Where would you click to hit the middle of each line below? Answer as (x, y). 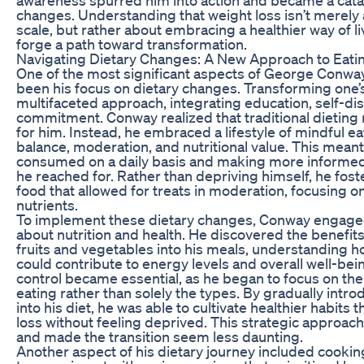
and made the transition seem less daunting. (160, 336)
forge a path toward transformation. (132, 43)
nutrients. (47, 204)
